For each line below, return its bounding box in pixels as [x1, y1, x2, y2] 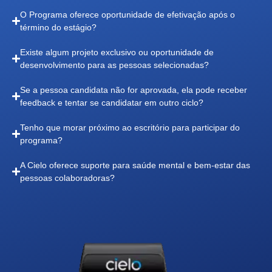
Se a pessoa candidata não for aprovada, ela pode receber [20, 84, 248, 95]
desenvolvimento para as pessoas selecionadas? [20, 59, 209, 70]
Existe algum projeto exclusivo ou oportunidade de [20, 47, 214, 57]
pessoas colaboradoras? [20, 172, 115, 183]
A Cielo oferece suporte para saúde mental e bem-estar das [20, 160, 251, 170]
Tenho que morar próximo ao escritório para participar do [20, 122, 240, 132]
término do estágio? [20, 22, 97, 32]
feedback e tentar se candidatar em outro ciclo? [20, 97, 204, 107]
